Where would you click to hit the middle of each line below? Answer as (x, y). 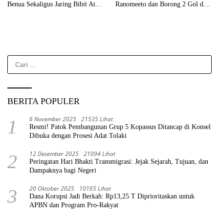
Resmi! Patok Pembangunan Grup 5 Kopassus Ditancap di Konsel (120, 127)
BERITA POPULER (44, 101)
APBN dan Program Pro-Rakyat (74, 205)
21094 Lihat (99, 153)
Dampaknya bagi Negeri (63, 170)
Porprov (19, 13)
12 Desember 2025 (54, 153)
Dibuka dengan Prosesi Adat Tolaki (78, 135)
